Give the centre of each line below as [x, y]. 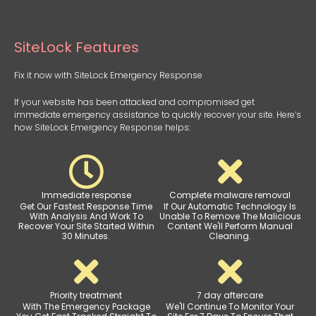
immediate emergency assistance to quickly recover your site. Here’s [158, 115]
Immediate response [86, 195]
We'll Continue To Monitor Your [230, 307]
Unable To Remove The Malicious [230, 217]
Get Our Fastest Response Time [86, 207]
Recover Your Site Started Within [86, 226]
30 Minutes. [86, 236]
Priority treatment [86, 296]
